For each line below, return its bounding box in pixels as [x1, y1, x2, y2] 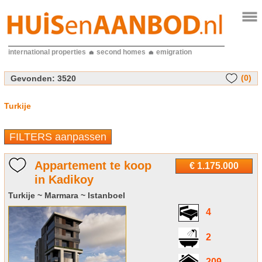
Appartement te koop [34, 159, 151, 173]
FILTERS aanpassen [9, 131, 106, 143]
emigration [156, 48, 192, 56]
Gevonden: [10, 74, 55, 84]
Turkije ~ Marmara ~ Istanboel [8, 191, 125, 201]
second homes [96, 48, 146, 56]
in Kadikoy [34, 173, 94, 187]
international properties [8, 48, 86, 56]
